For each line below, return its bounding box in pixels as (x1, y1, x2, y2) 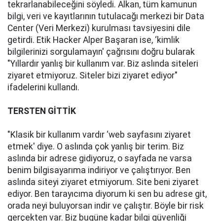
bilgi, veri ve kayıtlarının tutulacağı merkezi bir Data (7, 11, 204, 21)
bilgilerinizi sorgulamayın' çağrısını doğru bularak (7, 47, 195, 57)
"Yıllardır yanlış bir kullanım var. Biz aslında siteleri (7, 59, 198, 69)
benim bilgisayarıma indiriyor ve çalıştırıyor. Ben (7, 165, 190, 175)
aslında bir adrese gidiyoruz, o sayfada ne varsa (7, 153, 192, 163)
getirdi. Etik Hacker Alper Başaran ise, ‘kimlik (7, 35, 180, 45)
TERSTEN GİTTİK (7, 106, 76, 116)
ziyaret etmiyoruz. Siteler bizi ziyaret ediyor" (7, 71, 178, 80)
